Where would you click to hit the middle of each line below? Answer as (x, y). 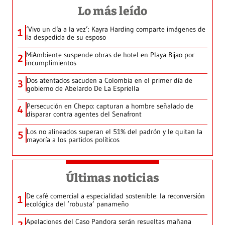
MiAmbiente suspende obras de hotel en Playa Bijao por (110, 55)
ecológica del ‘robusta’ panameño (77, 204)
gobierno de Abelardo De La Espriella (83, 89)
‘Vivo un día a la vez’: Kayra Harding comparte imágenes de (116, 29)
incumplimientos (51, 63)
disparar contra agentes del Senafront (84, 114)
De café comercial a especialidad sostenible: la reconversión (116, 196)
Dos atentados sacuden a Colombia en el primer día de (109, 81)
